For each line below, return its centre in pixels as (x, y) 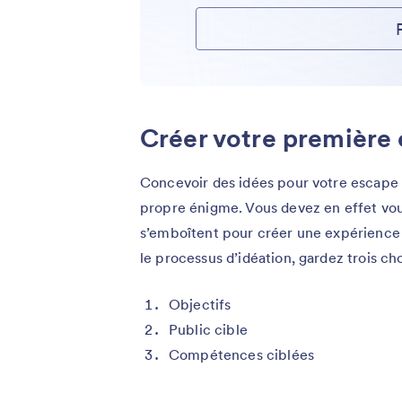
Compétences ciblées (242, 355)
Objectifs (200, 305)
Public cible (208, 330)
